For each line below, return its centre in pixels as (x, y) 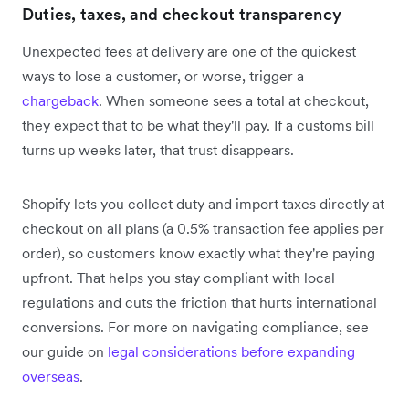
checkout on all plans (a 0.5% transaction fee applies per (203, 228)
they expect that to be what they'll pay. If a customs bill (198, 125)
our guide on (65, 351)
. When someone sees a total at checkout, (234, 100)
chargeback (60, 100)
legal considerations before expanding (231, 351)
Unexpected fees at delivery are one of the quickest (189, 51)
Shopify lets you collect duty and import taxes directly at (203, 203)
